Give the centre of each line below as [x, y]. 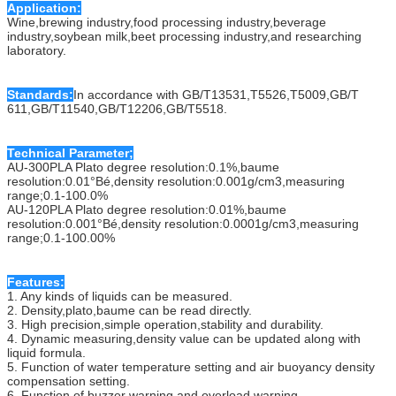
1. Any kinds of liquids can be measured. [120, 296]
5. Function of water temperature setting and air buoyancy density [191, 366]
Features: [36, 282]
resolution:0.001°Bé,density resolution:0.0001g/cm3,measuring [183, 223]
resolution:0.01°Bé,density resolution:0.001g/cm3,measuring [176, 181]
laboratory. [37, 50]
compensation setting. [69, 381]
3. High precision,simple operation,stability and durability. [165, 324]
